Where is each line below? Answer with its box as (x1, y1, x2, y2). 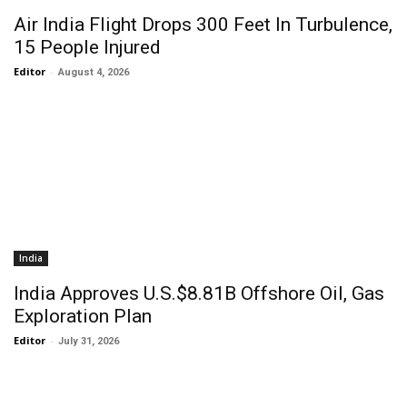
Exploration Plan (14, 305, 152, 327)
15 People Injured (14, 36, 161, 58)
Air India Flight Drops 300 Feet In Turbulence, (14, 14, 392, 35)
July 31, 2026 (58, 335, 119, 347)
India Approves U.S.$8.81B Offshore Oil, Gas (14, 283, 384, 304)
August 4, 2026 (58, 66, 129, 78)
